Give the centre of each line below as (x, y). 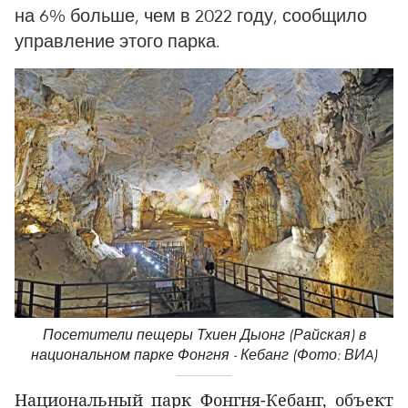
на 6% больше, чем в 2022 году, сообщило (191, 15)
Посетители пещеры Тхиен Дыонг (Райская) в (204, 335)
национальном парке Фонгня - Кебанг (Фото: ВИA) (204, 355)
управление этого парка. (117, 41)
